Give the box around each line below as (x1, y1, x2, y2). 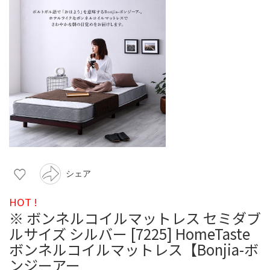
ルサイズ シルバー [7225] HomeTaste (9, 222, 250, 244)
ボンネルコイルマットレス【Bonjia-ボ (9, 238, 259, 260)
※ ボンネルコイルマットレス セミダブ (9, 207, 261, 228)
